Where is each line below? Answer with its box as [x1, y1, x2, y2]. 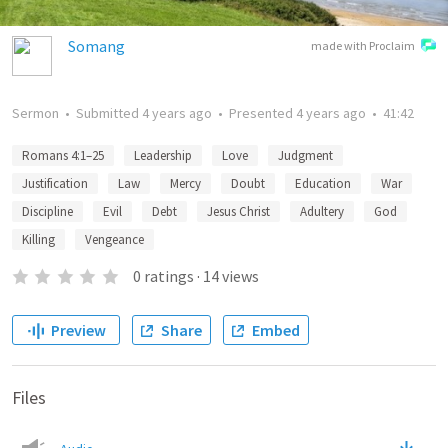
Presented [229, 104, 296, 122]
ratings [143, 266, 194, 286]
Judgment [278, 147, 333, 164]
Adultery [300, 203, 344, 220]
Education [295, 175, 351, 192]
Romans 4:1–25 [22, 147, 104, 164]
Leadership [134, 147, 192, 164]
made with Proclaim [311, 38, 415, 53]
